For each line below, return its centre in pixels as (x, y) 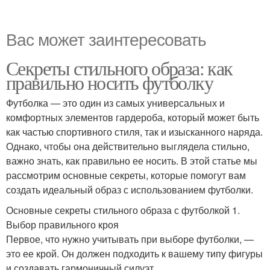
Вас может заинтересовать (106, 39)
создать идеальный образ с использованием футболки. (130, 190)
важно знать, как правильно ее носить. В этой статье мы (132, 161)
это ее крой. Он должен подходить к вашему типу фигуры (134, 254)
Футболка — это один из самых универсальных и (115, 103)
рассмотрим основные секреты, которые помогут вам (126, 175)
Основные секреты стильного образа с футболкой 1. (123, 210)
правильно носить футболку (109, 83)
